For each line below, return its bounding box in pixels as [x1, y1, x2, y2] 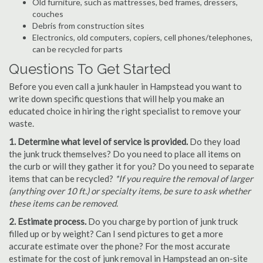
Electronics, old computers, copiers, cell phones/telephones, [32, 32, 252, 42]
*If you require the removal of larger [115, 173, 253, 184]
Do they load [188, 136, 240, 147]
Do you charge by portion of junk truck [86, 216, 238, 227]
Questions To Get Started [9, 60, 171, 77]
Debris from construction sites [32, 21, 144, 31]
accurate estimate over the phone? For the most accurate [9, 241, 230, 251]
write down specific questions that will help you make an [9, 93, 224, 104]
